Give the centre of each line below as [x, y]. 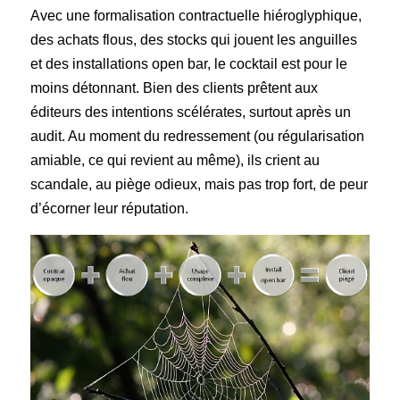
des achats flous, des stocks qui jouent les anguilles [194, 40]
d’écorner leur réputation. [110, 209]
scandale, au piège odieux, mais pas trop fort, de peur [200, 185]
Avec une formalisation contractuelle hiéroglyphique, [196, 16]
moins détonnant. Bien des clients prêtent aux [175, 88]
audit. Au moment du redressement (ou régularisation [198, 137]
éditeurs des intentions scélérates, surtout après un [191, 112]
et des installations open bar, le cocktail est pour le [189, 64]
